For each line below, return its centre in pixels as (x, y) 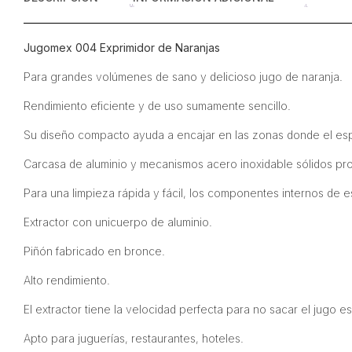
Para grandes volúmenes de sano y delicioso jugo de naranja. (183, 77)
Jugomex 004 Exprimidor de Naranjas (121, 48)
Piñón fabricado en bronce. (94, 251)
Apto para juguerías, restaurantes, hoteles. (133, 338)
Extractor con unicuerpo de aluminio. (117, 222)
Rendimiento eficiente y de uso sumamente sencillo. (157, 106)
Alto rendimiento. (66, 280)
